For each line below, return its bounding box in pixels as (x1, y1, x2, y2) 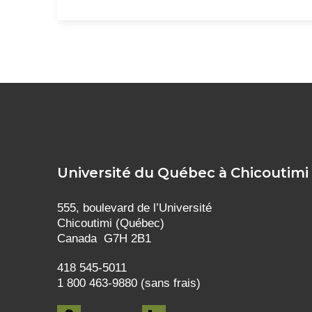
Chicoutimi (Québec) (57, 216, 164, 230)
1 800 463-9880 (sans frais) (57, 276, 201, 290)
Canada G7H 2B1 (57, 231, 151, 245)
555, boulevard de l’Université (57, 201, 212, 214)
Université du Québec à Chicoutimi (57, 164, 309, 181)
